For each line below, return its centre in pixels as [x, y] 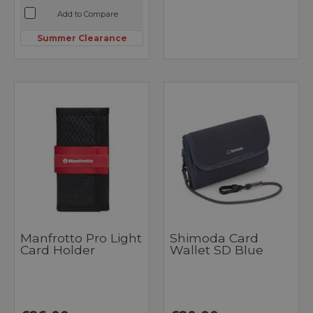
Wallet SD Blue [217, 250]
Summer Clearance [82, 38]
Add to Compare [87, 14]
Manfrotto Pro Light [81, 238]
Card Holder [58, 250]
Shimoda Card [214, 238]
